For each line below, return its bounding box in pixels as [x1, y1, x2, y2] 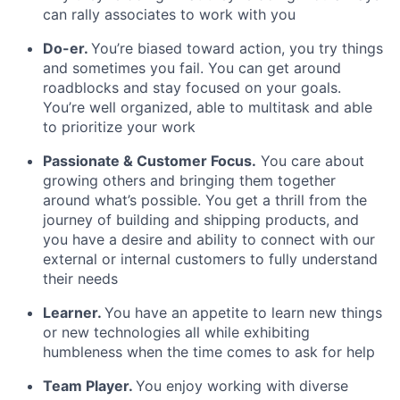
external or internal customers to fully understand [43, 250, 378, 268]
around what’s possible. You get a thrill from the [43, 191, 367, 209]
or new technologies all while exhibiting [43, 323, 310, 341]
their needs [43, 270, 118, 287]
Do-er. [43, 39, 87, 57]
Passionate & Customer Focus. [43, 152, 256, 170]
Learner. [43, 304, 101, 321]
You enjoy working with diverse [136, 377, 348, 395]
